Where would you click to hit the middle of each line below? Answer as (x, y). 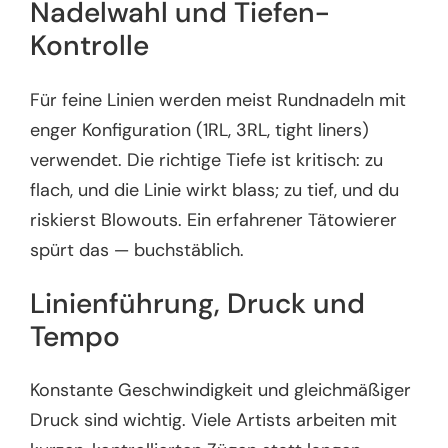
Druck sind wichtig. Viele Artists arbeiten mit (214, 420)
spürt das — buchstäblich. (137, 249)
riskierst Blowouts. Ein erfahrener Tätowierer (214, 219)
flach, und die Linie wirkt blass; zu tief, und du (215, 189)
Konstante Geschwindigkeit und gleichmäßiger (221, 390)
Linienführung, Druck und (198, 303)
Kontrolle (90, 46)
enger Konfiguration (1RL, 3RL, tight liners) (200, 129)
